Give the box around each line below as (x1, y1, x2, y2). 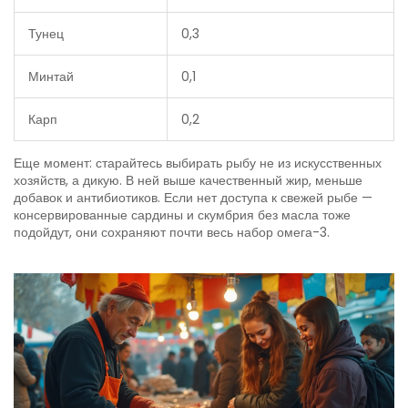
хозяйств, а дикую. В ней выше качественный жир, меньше (14, 171, 362, 190)
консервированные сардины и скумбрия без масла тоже (14, 206, 351, 225)
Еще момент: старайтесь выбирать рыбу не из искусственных (14, 154, 382, 173)
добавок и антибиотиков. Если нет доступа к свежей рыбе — (14, 189, 372, 208)
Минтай (28, 67, 74, 87)
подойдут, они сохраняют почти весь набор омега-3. (14, 223, 330, 242)
